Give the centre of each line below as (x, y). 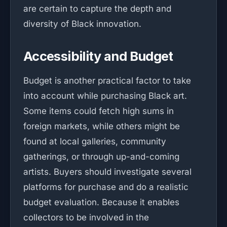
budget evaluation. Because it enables (101, 202)
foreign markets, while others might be (102, 126)
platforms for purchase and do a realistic (106, 187)
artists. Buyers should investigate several (107, 172)
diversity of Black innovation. (82, 24)
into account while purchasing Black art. (105, 96)
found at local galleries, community (95, 141)
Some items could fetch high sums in (99, 111)
